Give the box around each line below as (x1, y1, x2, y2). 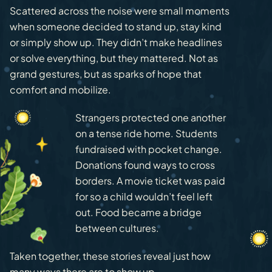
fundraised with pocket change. (75, 143, 222, 156)
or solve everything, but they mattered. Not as (10, 52, 218, 65)
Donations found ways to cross (75, 158, 215, 172)
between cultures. (75, 222, 161, 235)
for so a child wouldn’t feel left (75, 190, 212, 203)
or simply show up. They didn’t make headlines (10, 36, 222, 49)
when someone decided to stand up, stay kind (10, 20, 222, 33)
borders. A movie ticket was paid (75, 174, 225, 188)
